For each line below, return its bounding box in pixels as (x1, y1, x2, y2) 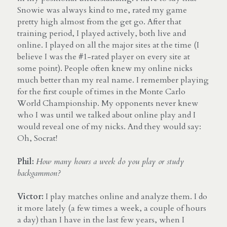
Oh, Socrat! (17, 132, 57, 144)
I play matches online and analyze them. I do (44, 191, 207, 202)
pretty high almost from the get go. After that (17, 16, 181, 27)
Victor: (17, 191, 44, 202)
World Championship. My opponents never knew (17, 97, 198, 109)
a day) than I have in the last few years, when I (17, 214, 184, 225)
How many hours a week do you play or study (36, 156, 184, 167)
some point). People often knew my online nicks (17, 62, 193, 74)
